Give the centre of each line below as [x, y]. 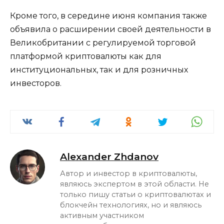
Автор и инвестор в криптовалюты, [128, 174]
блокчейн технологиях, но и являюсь [131, 205]
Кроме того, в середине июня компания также [108, 16]
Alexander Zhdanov [109, 157]
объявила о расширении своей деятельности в [110, 29]
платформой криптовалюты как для [86, 56]
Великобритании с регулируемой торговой [103, 43]
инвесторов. [36, 83]
